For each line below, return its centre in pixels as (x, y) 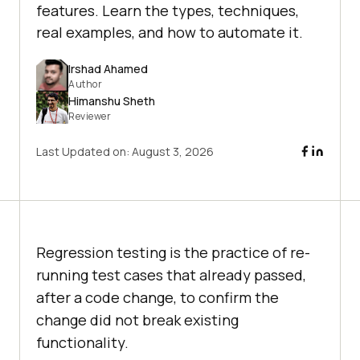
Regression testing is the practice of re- (173, 253)
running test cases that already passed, (171, 275)
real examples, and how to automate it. (170, 33)
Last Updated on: (84, 152)
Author (85, 84)
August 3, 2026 (173, 152)
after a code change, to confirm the (157, 298)
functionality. (82, 343)
